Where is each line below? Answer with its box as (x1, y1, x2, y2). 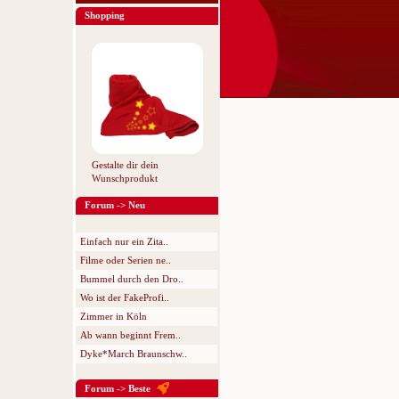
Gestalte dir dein (91, 159, 159, 170)
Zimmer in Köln (80, 311, 147, 322)
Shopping (85, 10, 125, 20)
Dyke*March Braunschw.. (80, 348, 187, 359)
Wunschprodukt (91, 173, 158, 183)
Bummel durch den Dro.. (80, 273, 183, 284)
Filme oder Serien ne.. (80, 255, 171, 265)
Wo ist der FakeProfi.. (80, 292, 169, 303)
